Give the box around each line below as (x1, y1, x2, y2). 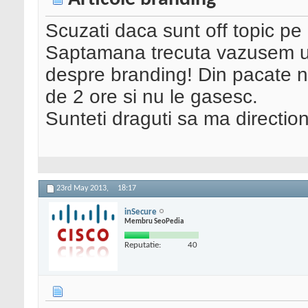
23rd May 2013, (56, 184, 111, 193)
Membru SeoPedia (124, 217, 184, 225)
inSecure (124, 207, 157, 217)
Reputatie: (124, 240, 161, 250)
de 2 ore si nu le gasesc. (45, 86, 258, 108)
